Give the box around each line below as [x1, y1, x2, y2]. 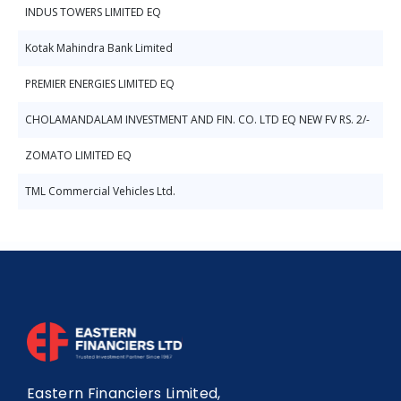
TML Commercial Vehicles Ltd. [25, 183, 175, 199]
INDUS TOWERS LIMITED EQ [25, 4, 161, 20]
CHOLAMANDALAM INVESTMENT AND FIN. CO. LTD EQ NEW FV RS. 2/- [25, 112, 370, 127]
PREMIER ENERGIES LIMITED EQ [25, 76, 175, 91]
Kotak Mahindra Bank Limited [25, 40, 173, 55]
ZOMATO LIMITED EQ [25, 148, 132, 163]
